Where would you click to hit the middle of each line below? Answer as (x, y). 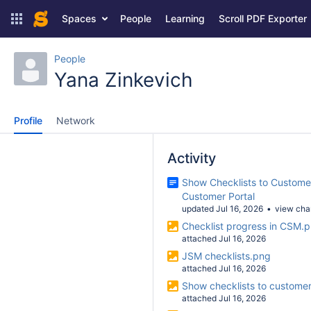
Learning (185, 18)
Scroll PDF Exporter (262, 18)
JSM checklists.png (226, 256)
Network (76, 120)
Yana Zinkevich (124, 80)
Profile (28, 120)
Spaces (79, 18)
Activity (192, 158)
